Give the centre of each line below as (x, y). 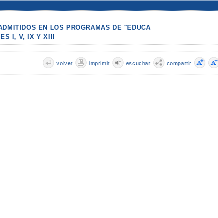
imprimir (99, 63)
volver (65, 63)
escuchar (138, 63)
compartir (179, 63)
